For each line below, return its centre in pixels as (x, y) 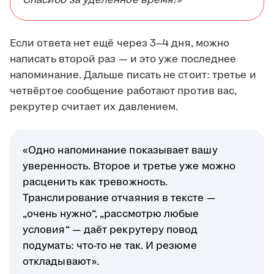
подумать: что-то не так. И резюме (110, 246)
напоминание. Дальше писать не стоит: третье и (133, 76)
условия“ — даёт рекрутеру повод (110, 230)
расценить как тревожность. (95, 183)
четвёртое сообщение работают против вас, (124, 91)
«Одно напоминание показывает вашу (120, 151)
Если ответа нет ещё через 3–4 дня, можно (120, 44)
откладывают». (61, 262)
